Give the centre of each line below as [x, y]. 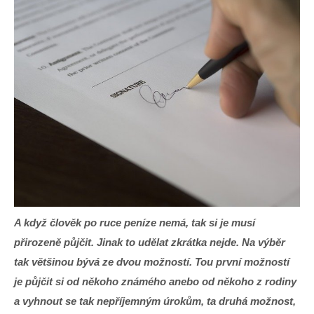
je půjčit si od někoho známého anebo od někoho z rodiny [155, 281]
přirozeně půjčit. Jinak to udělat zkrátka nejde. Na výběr [150, 242]
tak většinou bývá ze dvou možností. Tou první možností [152, 261]
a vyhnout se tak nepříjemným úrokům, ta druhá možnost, [155, 301]
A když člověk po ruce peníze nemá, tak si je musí [135, 222]
